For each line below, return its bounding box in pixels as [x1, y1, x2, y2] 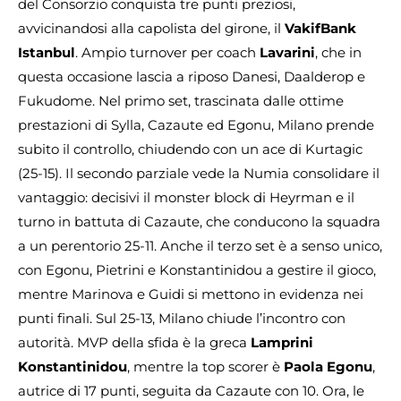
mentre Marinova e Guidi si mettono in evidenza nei [18, 285, 363, 303]
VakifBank [285, 19, 356, 37]
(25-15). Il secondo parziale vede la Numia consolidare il [18, 164, 380, 182]
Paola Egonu [284, 357, 372, 375]
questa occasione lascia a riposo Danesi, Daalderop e [18, 67, 365, 85]
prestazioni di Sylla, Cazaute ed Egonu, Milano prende [18, 115, 374, 133]
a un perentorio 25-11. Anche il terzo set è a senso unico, [18, 236, 382, 254]
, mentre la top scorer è [127, 357, 284, 375]
